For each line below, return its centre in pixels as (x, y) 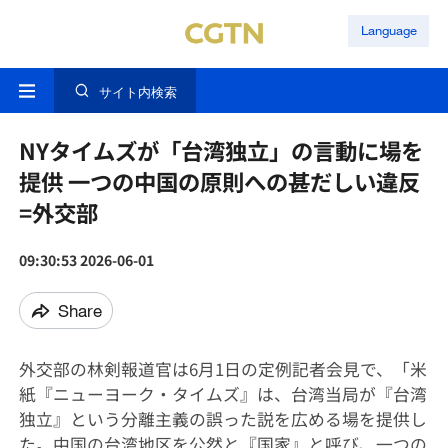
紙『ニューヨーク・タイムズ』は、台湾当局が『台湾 (222, 394)
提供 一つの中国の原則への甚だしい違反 (219, 181)
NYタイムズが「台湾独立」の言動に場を (220, 150)
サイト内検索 (137, 92)
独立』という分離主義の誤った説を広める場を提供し (222, 419)
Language (388, 30)
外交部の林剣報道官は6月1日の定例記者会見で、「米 (222, 369)
